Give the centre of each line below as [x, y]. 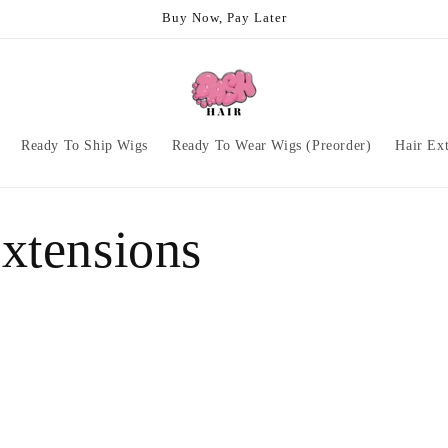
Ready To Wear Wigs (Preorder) [271, 145]
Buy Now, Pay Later [224, 17]
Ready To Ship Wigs [84, 145]
